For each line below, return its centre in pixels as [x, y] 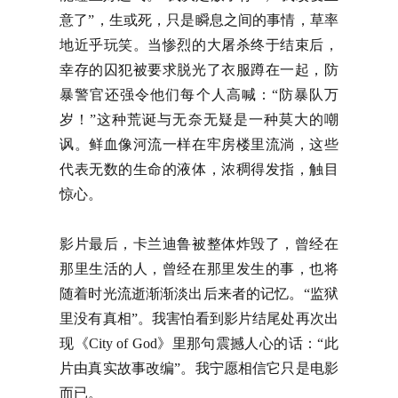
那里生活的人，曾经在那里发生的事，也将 [199, 269]
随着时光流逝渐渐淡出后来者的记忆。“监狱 [199, 294]
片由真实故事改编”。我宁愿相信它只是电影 [199, 368]
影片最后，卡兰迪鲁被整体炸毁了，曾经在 [199, 244]
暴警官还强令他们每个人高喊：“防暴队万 [199, 95]
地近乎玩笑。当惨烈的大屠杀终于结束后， [199, 45]
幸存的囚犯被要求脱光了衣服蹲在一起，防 [199, 70]
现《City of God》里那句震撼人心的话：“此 [199, 343]
